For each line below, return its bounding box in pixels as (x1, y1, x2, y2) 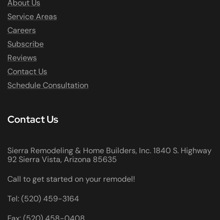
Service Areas (7, 11, 57, 22)
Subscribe (7, 39, 44, 50)
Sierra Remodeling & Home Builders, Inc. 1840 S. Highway (7, 145, 212, 156)
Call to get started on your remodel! (7, 174, 135, 185)
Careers (7, 25, 36, 36)
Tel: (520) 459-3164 (7, 193, 79, 204)
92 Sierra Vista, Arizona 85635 (7, 154, 117, 165)
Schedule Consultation (7, 80, 88, 91)
